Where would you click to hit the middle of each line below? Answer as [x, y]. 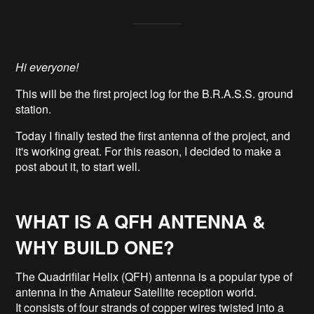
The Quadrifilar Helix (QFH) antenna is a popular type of [154, 276]
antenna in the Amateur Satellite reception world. [136, 292]
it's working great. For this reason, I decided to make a [149, 151]
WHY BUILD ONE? [95, 247]
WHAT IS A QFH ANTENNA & [141, 221]
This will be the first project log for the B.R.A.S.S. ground [155, 93]
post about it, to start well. [78, 166]
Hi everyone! [47, 67]
